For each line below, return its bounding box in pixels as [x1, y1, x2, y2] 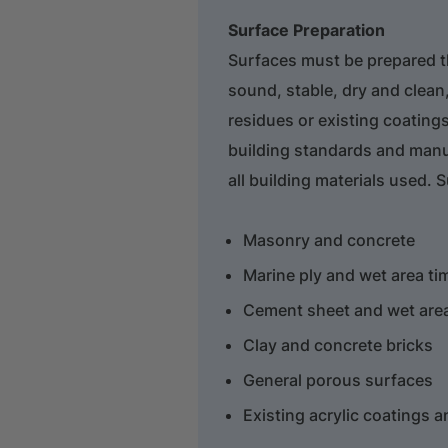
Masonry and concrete [243, 229, 416, 250]
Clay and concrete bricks [243, 334, 434, 355]
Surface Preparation [228, 19, 386, 40]
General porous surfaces [243, 369, 434, 390]
